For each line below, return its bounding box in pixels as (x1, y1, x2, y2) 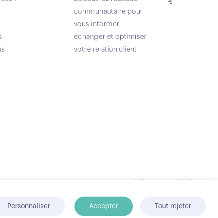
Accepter (89, 203, 118, 210)
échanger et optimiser (74, 33, 147, 40)
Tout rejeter (155, 203, 191, 210)
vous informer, (74, 20, 121, 28)
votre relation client (74, 46, 137, 53)
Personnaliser (7, 203, 50, 210)
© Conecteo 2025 (131, 178, 194, 185)
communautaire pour (74, 8, 143, 15)
